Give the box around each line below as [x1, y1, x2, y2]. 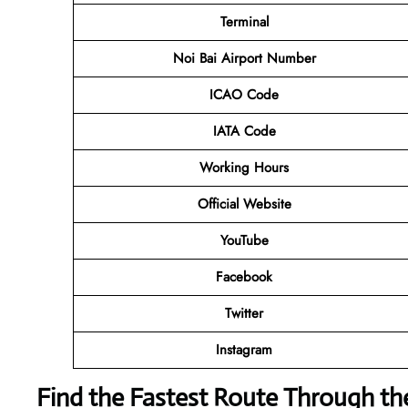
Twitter [225, 302, 263, 323]
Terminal [219, 11, 269, 32]
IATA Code [212, 120, 276, 141]
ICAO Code [209, 84, 279, 105]
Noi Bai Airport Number [172, 47, 316, 68]
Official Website [197, 193, 291, 214]
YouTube [219, 229, 269, 250]
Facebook [216, 266, 272, 287]
